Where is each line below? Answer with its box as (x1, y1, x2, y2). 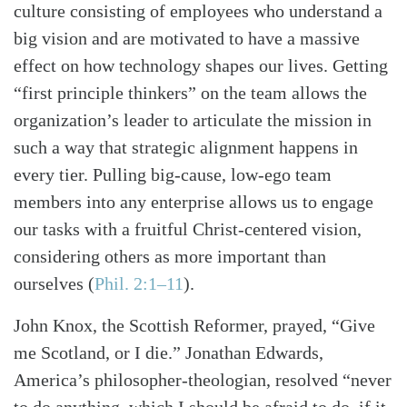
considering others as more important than (14, 246, 326, 267)
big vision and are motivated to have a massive (14, 28, 360, 49)
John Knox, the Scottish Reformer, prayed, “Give (14, 315, 375, 336)
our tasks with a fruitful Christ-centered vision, (14, 219, 362, 240)
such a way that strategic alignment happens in (14, 137, 358, 158)
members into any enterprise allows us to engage (14, 192, 373, 213)
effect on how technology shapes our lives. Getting (14, 55, 388, 76)
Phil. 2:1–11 (94, 273, 184, 294)
